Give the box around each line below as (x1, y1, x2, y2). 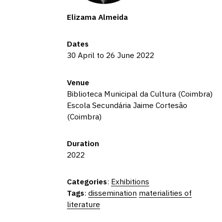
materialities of (138, 187, 192, 198)
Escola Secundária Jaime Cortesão (66, 100, 187, 110)
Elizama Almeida (66, 12, 128, 22)
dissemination (88, 187, 137, 198)
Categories (66, 176, 107, 186)
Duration (66, 138, 99, 148)
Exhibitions (111, 176, 149, 186)
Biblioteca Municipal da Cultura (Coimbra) (66, 88, 213, 99)
